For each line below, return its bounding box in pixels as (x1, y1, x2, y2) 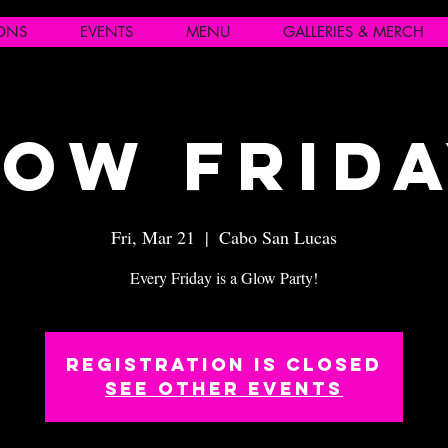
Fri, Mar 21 (111, 225, 195, 249)
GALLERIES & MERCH (283, 22, 424, 41)
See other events (105, 377, 343, 400)
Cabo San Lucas (219, 225, 337, 249)
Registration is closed (66, 353, 382, 376)
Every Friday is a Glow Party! (130, 267, 318, 288)
